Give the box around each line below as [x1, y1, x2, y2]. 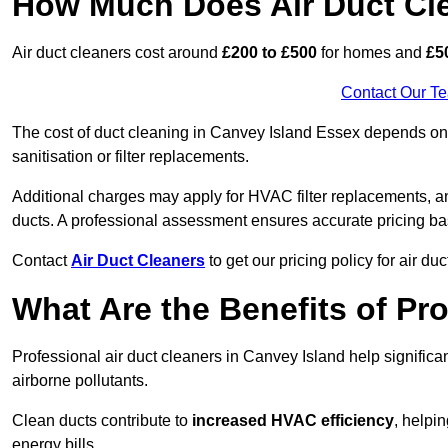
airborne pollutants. [12, 372, 148, 390]
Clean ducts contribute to [12, 412, 192, 430]
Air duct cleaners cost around [12, 44, 222, 62]
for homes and [317, 44, 426, 62]
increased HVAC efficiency [192, 412, 394, 430]
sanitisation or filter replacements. [12, 148, 249, 166]
